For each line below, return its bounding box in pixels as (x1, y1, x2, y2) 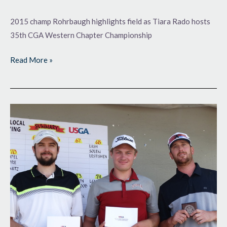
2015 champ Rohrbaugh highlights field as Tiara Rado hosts (10, 16, 210, 26)
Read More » (10, 55, 53, 65)
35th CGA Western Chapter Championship (10, 30, 152, 40)
